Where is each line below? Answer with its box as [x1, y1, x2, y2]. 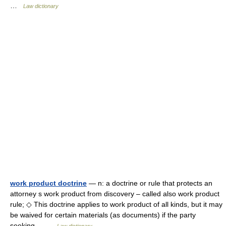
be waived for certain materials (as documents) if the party [10, 211, 196, 219]
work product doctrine [10, 179, 87, 187]
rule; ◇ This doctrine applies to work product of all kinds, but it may [10, 200, 222, 208]
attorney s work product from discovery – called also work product [10, 190, 219, 198]
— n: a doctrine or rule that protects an [87, 179, 212, 187]
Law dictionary [23, 3, 59, 9]
